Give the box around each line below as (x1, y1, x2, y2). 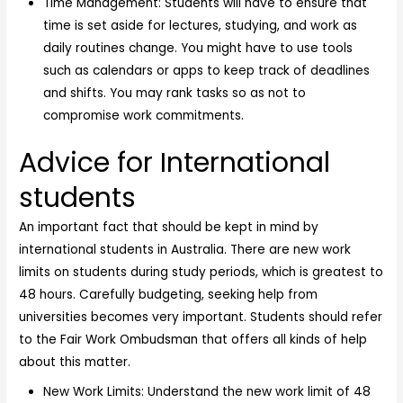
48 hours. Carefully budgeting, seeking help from (19, 285, 318, 303)
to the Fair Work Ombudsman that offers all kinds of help (19, 330, 368, 348)
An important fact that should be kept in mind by (19, 218, 319, 236)
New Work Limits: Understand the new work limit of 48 (43, 382, 372, 400)
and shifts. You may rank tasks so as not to (43, 85, 307, 103)
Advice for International (19, 143, 331, 182)
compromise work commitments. (43, 107, 245, 125)
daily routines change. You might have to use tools (43, 40, 354, 58)
